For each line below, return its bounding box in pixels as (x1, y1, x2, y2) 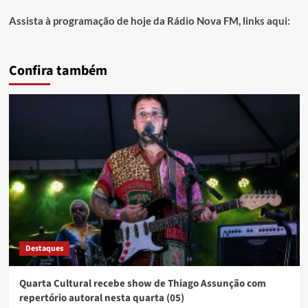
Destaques (25, 243, 63, 255)
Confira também (8, 61, 107, 81)
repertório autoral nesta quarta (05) (19, 291, 184, 306)
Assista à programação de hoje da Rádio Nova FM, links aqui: (8, 14, 290, 27)
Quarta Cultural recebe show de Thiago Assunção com (19, 276, 266, 291)
